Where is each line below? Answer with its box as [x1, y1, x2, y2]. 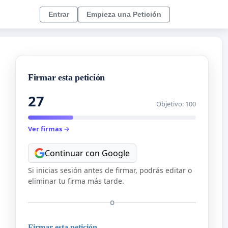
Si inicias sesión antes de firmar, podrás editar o [28, 165, 192, 175]
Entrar [48, 10, 69, 18]
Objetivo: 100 [156, 99, 196, 109]
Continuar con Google [45, 147, 130, 159]
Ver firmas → [28, 124, 70, 134]
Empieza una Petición [87, 10, 161, 18]
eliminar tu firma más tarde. [28, 176, 124, 186]
